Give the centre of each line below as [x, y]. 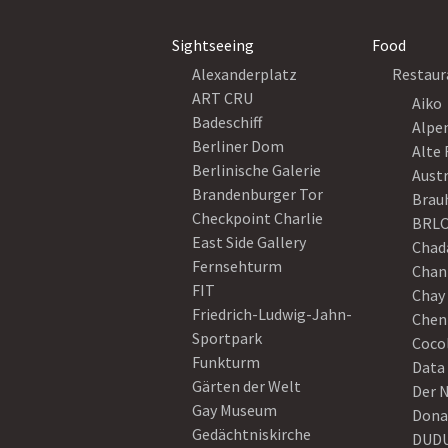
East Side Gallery [249, 242]
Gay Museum [234, 410]
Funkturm [226, 362]
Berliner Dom [238, 146]
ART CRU [222, 98]
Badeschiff [227, 122]
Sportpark [227, 338]
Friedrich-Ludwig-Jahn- [272, 314]
